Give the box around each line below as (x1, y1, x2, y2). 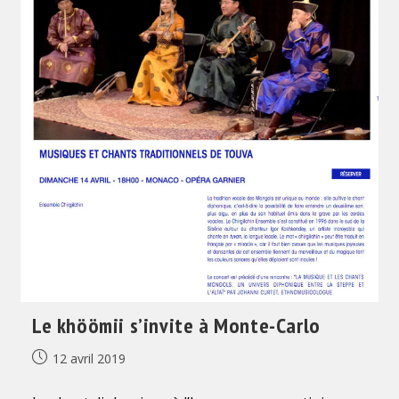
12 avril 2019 (52, 350, 126, 368)
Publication (30, 349, 94, 367)
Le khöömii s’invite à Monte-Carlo (31, 312, 321, 340)
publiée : (30, 368, 78, 386)
